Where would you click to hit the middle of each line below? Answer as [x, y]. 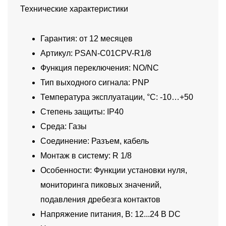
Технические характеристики [74, 9]
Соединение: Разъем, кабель [95, 141]
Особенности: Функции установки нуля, [114, 171]
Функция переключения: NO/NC [100, 68]
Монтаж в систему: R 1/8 [86, 156]
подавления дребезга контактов [100, 200]
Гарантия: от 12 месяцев [87, 39]
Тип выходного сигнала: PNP [95, 83]
